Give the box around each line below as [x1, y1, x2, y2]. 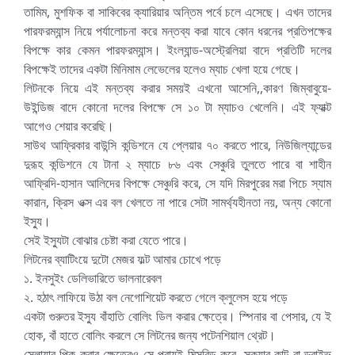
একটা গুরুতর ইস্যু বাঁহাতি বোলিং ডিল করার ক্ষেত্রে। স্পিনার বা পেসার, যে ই [23, 307, 332, 325]
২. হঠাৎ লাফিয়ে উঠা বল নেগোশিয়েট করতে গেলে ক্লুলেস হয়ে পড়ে [23, 288, 288, 306]
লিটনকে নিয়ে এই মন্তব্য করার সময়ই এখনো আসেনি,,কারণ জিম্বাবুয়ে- [23, 78, 332, 97]
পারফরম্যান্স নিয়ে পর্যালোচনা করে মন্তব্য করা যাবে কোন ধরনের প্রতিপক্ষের [23, 21, 332, 40]
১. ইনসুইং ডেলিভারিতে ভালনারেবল [23, 269, 162, 287]
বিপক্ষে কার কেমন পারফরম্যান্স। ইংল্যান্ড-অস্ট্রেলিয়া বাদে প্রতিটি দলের [23, 40, 332, 59]
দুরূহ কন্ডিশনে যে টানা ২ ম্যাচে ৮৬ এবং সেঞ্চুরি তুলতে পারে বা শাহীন [23, 155, 332, 173]
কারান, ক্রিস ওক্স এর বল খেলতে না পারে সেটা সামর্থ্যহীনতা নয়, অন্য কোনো [23, 193, 332, 211]
